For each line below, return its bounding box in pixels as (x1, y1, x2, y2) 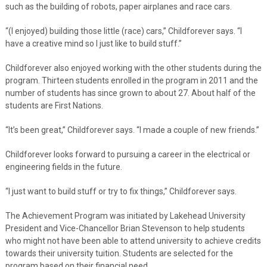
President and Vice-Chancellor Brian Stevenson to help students (5, 223, 245, 233)
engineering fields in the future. (5, 162, 122, 172)
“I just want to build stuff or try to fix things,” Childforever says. (5, 186, 237, 196)
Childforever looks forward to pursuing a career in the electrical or (5, 149, 250, 159)
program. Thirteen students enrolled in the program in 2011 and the (5, 75, 258, 85)
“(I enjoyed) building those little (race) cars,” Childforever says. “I (5, 26, 242, 36)
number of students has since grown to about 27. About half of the (5, 88, 256, 98)
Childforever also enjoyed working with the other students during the (5, 63, 262, 73)
